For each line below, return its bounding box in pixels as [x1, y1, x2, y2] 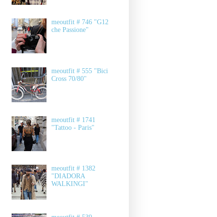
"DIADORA [51, 172, 85, 180]
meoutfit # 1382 [51, 165, 96, 172]
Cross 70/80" [51, 75, 87, 82]
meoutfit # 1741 [51, 116, 96, 124]
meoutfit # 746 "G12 [51, 18, 109, 26]
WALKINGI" [51, 180, 89, 188]
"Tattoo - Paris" [51, 124, 95, 131]
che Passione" [51, 26, 89, 34]
